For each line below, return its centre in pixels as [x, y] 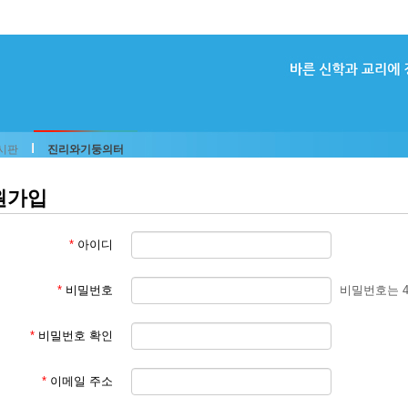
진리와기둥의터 [86, 149]
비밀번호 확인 [74, 335]
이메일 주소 [80, 381]
